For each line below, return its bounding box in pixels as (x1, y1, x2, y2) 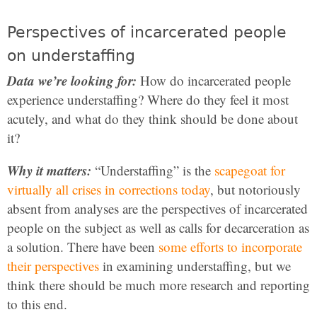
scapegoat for (214, 161, 285, 179)
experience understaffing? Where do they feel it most (7, 91, 289, 108)
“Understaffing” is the (91, 161, 214, 179)
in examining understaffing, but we (99, 257, 291, 275)
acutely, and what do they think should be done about (7, 110, 298, 127)
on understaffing (7, 47, 135, 64)
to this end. (7, 295, 67, 313)
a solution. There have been (7, 238, 158, 255)
